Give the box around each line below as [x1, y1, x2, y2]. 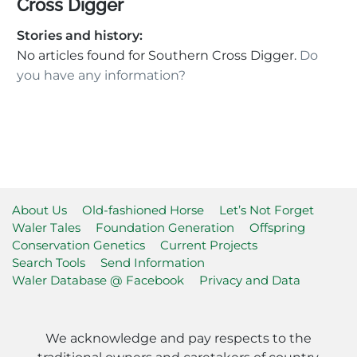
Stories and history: [16, 27, 143, 43]
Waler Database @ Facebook [12, 272, 184, 288]
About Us [12, 202, 67, 218]
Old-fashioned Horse [82, 202, 204, 218]
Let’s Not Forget [219, 202, 314, 218]
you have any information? [16, 67, 186, 83]
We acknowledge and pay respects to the [45, 330, 312, 346]
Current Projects [160, 237, 257, 253]
